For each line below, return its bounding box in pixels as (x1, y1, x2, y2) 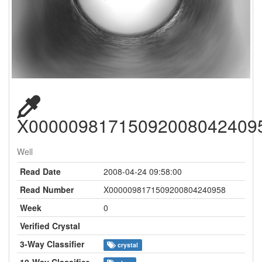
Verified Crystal (20, 219, 80, 232)
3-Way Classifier (20, 237, 84, 250)
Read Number (20, 183, 74, 195)
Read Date (20, 165, 61, 177)
